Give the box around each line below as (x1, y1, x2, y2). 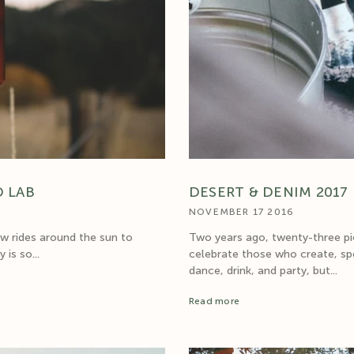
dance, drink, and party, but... (189, 264, 338, 278)
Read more (189, 296, 240, 307)
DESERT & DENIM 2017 (189, 183, 348, 201)
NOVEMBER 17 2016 (189, 206, 295, 218)
